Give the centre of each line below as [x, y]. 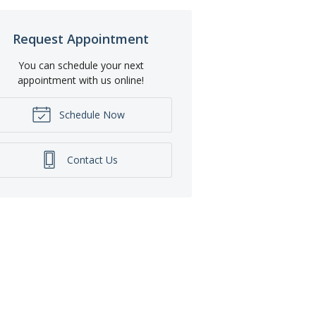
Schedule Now [91, 114]
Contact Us [91, 159]
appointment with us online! [81, 80]
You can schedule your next [81, 65]
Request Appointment [81, 38]
